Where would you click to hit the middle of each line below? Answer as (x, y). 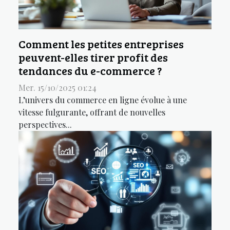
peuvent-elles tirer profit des (93, 57)
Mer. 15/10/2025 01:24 (57, 88)
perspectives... (45, 124)
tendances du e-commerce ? (90, 71)
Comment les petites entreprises (101, 44)
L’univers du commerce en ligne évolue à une (103, 100)
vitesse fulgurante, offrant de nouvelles (92, 112)
